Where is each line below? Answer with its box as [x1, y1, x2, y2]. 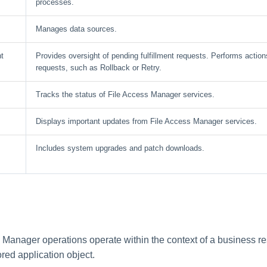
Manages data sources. [36, 24, 117, 34]
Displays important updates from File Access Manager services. [36, 117, 257, 126]
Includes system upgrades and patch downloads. [36, 144, 204, 153]
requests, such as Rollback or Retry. [36, 63, 162, 73]
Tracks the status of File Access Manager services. [36, 90, 215, 100]
